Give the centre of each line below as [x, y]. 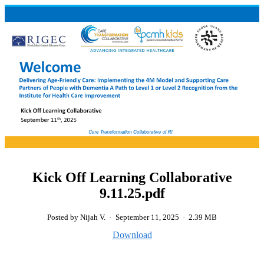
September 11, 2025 [147, 217]
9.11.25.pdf [132, 193]
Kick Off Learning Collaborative [132, 177]
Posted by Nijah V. [77, 217]
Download [132, 235]
